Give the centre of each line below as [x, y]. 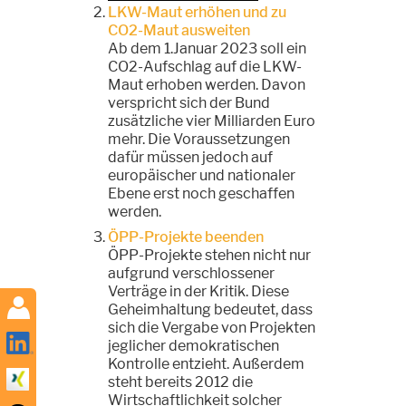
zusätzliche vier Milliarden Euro [212, 121]
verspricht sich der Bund [189, 102]
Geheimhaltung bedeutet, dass [210, 309]
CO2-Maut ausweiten [179, 30]
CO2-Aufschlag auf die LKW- [205, 66]
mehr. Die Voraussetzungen [199, 139]
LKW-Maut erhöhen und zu [197, 12]
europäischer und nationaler [202, 175]
